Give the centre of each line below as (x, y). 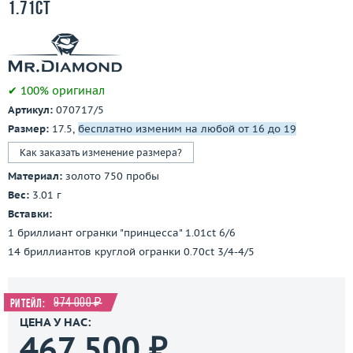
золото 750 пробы (112, 176)
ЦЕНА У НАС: (56, 322)
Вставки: (30, 214)
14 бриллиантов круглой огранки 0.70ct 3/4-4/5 (133, 252)
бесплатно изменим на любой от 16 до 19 (187, 129)
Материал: (35, 176)
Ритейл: (29, 304)
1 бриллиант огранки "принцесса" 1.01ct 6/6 (122, 233)
